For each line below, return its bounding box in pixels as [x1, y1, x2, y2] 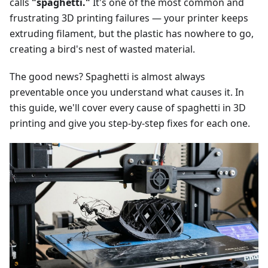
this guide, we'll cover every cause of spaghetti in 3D [10, 101, 246, 115]
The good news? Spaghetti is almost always [10, 70, 205, 84]
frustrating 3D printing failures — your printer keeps [10, 11, 248, 25]
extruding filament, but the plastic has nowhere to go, [10, 27, 254, 41]
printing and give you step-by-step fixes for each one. [10, 117, 250, 130]
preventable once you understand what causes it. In [10, 86, 244, 99]
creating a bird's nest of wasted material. [10, 42, 195, 56]
